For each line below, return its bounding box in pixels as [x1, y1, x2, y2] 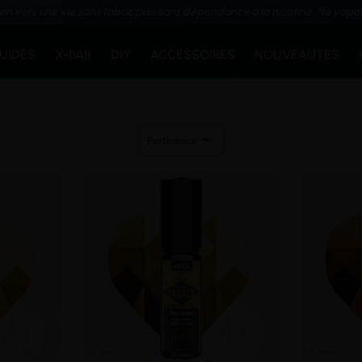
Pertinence [146, 133, 196, 145]
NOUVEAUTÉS [255, 47, 340, 62]
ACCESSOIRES [150, 47, 236, 62]
